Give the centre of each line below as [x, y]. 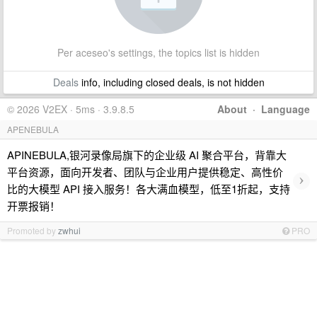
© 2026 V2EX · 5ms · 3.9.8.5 [71, 109]
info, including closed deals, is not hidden [171, 82]
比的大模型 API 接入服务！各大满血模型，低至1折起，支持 [149, 189]
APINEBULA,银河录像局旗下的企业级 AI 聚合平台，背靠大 [147, 155]
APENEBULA [33, 129]
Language [286, 109]
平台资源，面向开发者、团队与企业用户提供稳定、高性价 [145, 172]
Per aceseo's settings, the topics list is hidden [158, 52]
